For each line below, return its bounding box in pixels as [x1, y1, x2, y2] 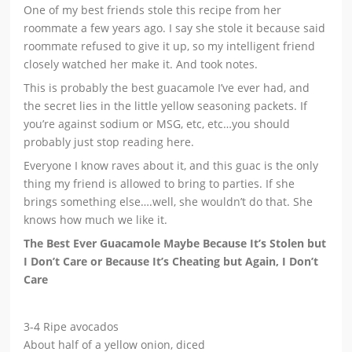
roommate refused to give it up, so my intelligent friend [24, 38, 316, 53]
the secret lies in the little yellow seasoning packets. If [24, 97, 308, 113]
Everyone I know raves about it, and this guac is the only [24, 157, 319, 173]
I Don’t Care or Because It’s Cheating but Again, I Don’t [24, 253, 319, 269]
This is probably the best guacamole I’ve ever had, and [24, 79, 310, 95]
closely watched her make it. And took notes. [24, 56, 258, 71]
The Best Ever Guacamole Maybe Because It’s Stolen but [24, 235, 327, 251]
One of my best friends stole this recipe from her [24, 2, 282, 17]
